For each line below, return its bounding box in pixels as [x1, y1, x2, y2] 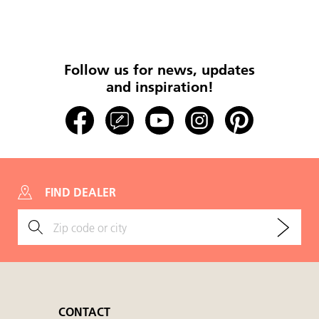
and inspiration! [105, 76, 214, 95]
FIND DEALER [45, 184, 116, 200]
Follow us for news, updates [64, 59, 255, 78]
